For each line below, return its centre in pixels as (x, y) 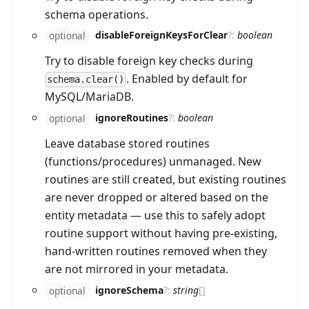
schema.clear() (86, 80)
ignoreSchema (129, 290)
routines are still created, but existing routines (166, 180)
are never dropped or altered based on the (157, 198)
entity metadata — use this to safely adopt (155, 216)
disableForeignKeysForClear (161, 35)
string (186, 290)
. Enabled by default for (187, 79)
